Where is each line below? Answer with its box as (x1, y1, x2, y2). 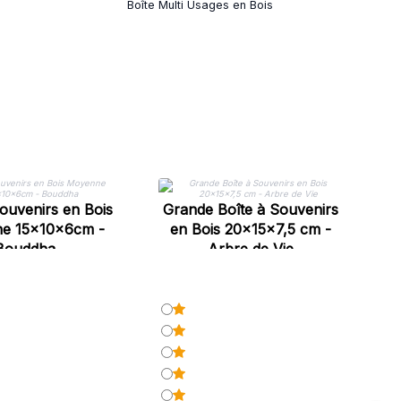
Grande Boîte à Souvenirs (163, 200, 338, 218)
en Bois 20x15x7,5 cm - (170, 220, 331, 238)
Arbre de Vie (208, 240, 294, 258)
